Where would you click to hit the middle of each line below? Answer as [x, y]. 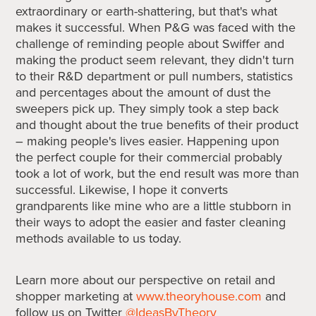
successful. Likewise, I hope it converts [122, 190]
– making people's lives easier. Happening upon [148, 141]
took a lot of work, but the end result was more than [158, 174]
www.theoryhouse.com [199, 296]
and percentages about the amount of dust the [144, 92]
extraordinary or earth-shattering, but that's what [147, 11]
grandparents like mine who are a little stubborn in [154, 206]
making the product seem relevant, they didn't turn [155, 60]
